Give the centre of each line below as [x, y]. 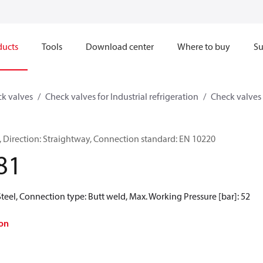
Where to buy [204, 46]
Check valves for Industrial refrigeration [122, 96]
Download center [120, 46]
